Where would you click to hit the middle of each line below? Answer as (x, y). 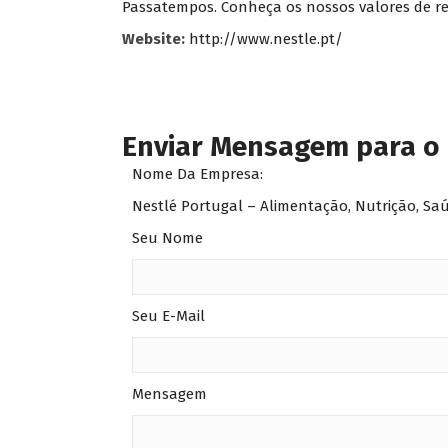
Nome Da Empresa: (197, 174)
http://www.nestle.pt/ (266, 39)
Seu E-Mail (168, 316)
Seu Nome (167, 238)
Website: (153, 39)
